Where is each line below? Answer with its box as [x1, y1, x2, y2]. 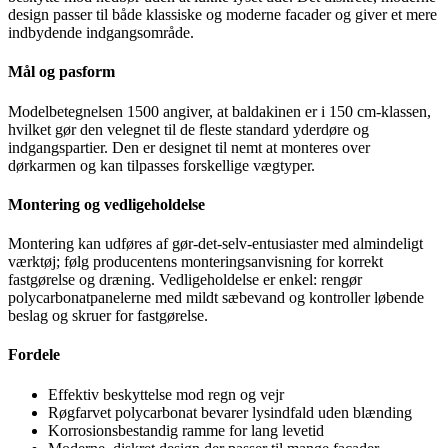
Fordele [8, 346, 60, 364]
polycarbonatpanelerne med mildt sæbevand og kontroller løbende [8, 289, 424, 307]
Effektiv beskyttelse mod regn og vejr [48, 385, 284, 403]
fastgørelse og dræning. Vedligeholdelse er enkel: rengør [8, 271, 362, 289]
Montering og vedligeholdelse [8, 195, 205, 213]
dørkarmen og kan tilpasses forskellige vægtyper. [8, 156, 315, 174]
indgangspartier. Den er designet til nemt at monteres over [8, 138, 370, 156]
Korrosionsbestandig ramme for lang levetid [48, 421, 324, 439]
